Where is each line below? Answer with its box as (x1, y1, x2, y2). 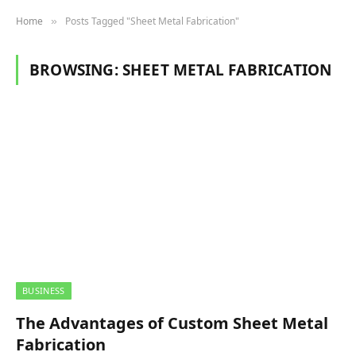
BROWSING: (29, 60, 122, 80)
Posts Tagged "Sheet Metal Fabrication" (65, 14, 239, 28)
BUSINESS (22, 284, 65, 296)
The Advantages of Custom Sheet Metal (16, 311, 328, 334)
